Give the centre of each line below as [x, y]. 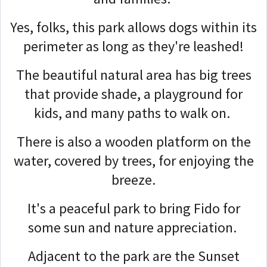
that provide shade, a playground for [133, 94]
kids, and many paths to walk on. [133, 113]
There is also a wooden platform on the [133, 142]
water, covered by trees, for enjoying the [133, 161]
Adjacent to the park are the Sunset [133, 256]
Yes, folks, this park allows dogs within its [133, 27]
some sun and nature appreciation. [133, 228]
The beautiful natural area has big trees [133, 75]
